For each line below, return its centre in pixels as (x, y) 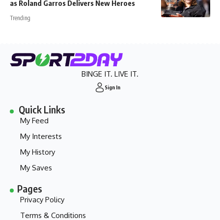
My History (38, 152)
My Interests (41, 136)
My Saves (36, 168)
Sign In (112, 87)
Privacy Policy (42, 200)
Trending (20, 18)
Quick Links (42, 109)
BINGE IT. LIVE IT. (110, 74)
